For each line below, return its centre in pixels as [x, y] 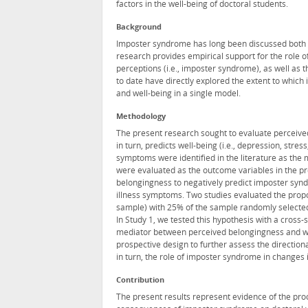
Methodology [141, 118]
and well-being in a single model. [178, 95]
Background [139, 28]
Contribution [140, 281]
